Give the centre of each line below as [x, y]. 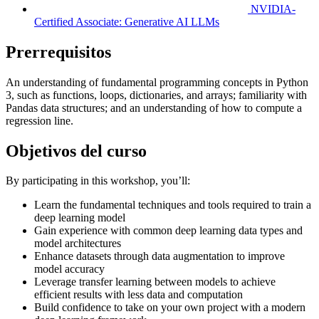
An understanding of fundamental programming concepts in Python [157, 82]
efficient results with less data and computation [138, 295]
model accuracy [69, 269]
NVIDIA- [272, 9]
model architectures [78, 244]
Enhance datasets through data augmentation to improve [159, 256]
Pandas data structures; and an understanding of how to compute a [154, 108]
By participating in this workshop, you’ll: [98, 181]
